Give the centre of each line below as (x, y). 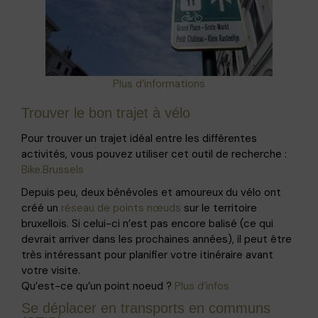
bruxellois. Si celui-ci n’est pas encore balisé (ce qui (147, 223)
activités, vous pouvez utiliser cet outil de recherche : (154, 154)
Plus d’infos (202, 286)
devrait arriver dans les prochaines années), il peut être (157, 239)
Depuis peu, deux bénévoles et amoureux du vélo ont (151, 192)
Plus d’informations (159, 83)
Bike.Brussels (53, 169)
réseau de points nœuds (121, 208)
